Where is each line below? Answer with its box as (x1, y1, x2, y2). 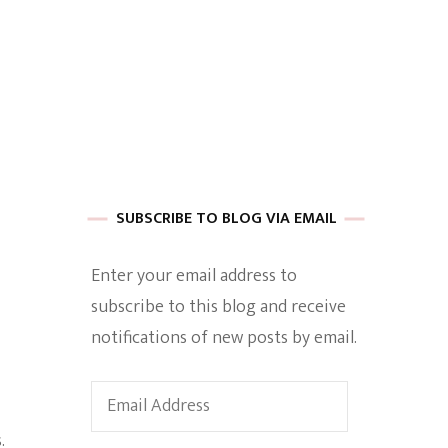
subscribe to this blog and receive (91, 292, 346, 322)
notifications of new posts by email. (91, 323, 357, 353)
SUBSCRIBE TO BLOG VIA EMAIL (115, 205, 337, 232)
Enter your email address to (91, 261, 297, 291)
